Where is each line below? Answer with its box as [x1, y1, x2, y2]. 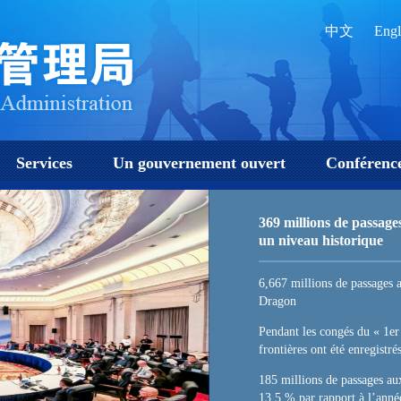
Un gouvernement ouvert [113, 154, 286, 172]
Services [16, 154, 73, 172]
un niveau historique [259, 233, 383, 248]
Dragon [259, 294, 296, 308]
